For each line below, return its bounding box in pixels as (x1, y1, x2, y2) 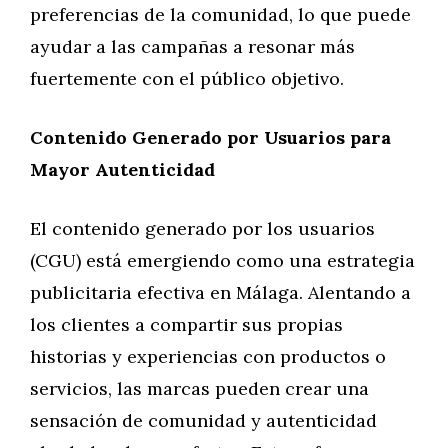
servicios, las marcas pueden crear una (30, 377, 369, 400)
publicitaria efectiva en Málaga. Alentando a (30, 281, 411, 304)
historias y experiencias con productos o (30, 345, 386, 368)
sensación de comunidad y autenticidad (30, 409, 377, 432)
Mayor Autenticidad (30, 158, 215, 181)
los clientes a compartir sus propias (30, 313, 343, 336)
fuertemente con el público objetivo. (30, 67, 344, 90)
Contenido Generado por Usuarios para (30, 126, 391, 149)
